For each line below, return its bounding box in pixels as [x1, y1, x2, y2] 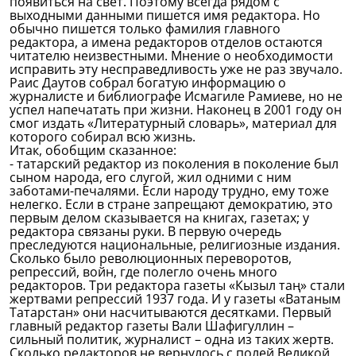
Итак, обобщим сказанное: [10, 141, 176, 159]
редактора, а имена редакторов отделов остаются [10, 33, 323, 51]
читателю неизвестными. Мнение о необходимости [10, 47, 333, 64]
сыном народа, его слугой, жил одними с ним [10, 168, 292, 186]
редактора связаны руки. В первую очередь [10, 222, 281, 240]
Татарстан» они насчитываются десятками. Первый [10, 304, 331, 321]
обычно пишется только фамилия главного [10, 20, 281, 37]
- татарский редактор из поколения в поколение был [10, 155, 339, 172]
